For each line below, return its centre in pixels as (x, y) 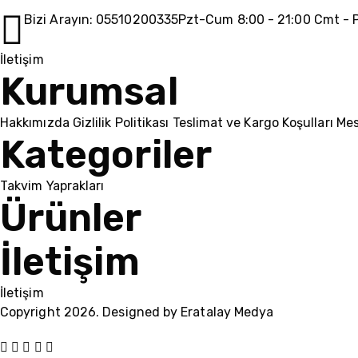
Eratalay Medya (227, 312)
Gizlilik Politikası (121, 123)
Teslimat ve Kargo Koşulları (253, 123)
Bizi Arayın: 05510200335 (101, 20)
